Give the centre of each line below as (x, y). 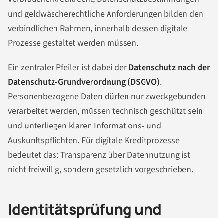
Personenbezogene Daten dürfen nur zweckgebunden (107, 97)
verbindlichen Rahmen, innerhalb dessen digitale (98, 29)
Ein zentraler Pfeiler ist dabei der (68, 68)
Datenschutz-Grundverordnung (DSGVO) (84, 82)
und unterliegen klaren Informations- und (84, 126)
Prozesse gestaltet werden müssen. (73, 43)
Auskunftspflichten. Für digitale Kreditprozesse (94, 141)
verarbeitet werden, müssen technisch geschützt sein (105, 111)
